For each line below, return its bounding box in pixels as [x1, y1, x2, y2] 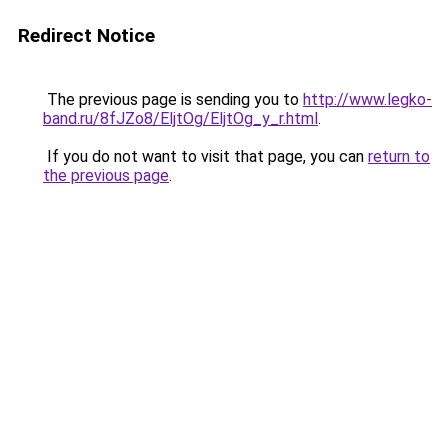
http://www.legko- [303, 90, 432, 109]
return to [368, 147, 430, 166]
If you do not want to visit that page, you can [43, 147, 368, 166]
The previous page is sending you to [43, 90, 303, 109]
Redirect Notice [18, 24, 155, 47]
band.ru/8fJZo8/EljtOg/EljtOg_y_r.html [43, 109, 318, 128]
